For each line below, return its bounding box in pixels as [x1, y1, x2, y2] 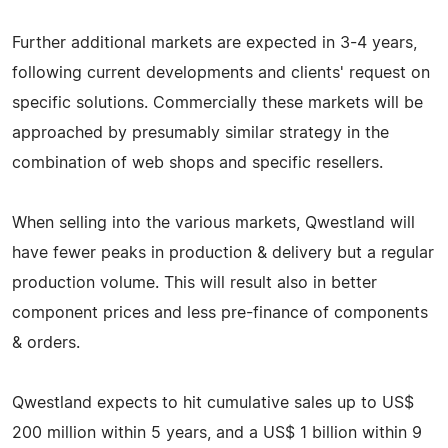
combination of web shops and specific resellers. [12, 154, 383, 171]
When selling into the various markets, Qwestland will [12, 214, 415, 231]
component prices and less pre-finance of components [12, 304, 428, 321]
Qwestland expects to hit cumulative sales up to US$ [12, 394, 414, 411]
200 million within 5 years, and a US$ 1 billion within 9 [12, 424, 422, 441]
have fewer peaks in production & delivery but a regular [12, 244, 434, 261]
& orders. [12, 334, 80, 351]
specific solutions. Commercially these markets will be [12, 94, 423, 111]
